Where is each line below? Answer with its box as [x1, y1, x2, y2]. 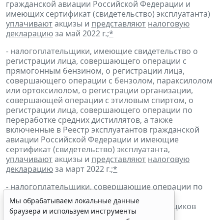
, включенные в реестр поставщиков [55, 201, 196, 212]
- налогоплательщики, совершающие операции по [6, 181, 203, 192]
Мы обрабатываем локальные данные [9, 196, 139, 205]
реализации [6, 191, 54, 202]
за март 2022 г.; [53, 164, 113, 175]
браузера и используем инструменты [9, 206, 137, 216]
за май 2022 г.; [53, 28, 109, 39]
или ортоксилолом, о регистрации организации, [6, 85, 193, 96]
